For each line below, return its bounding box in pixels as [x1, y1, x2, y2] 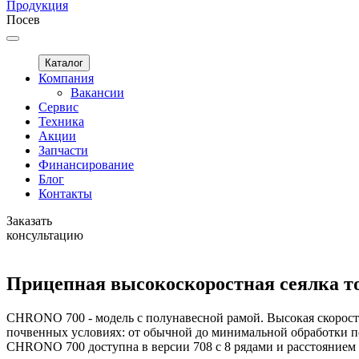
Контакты [38, 187, 92, 200]
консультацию [6, 228, 83, 242]
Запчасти [38, 143, 88, 157]
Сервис [38, 100, 79, 114]
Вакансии [71, 86, 124, 99]
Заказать [6, 214, 52, 228]
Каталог [45, 57, 83, 69]
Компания [38, 71, 94, 85]
